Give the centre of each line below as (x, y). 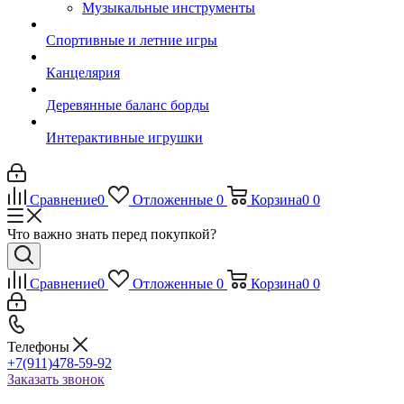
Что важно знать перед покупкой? (112, 234)
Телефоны (40, 347)
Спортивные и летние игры (132, 40)
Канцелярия (83, 73)
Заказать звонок (56, 379)
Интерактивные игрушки (124, 138)
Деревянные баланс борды (128, 105)
